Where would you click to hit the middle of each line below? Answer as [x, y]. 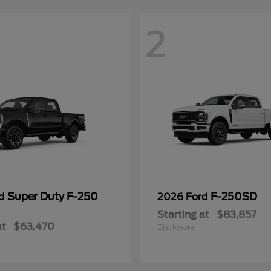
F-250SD [234, 197]
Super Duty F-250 [53, 197]
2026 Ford [184, 197]
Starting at [183, 215]
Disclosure [176, 227]
